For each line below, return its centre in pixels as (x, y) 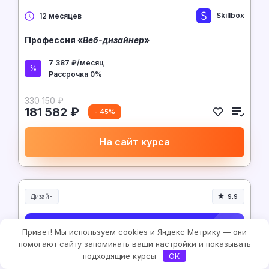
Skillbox (230, 16)
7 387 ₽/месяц (76, 62)
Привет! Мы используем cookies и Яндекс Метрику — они (134, 232)
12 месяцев (60, 16)
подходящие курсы (121, 256)
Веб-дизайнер (113, 40)
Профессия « (54, 40)
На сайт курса (134, 142)
